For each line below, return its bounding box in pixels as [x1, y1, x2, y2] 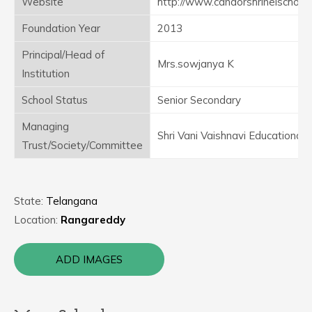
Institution [22, 67, 70, 80]
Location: [14, 213, 61, 226]
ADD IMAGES [56, 253, 123, 266]
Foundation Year [22, 22, 100, 35]
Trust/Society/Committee [22, 139, 143, 152]
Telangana [46, 194, 97, 208]
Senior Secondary [157, 93, 241, 107]
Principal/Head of [22, 48, 104, 61]
